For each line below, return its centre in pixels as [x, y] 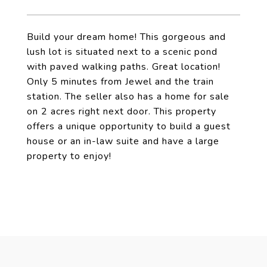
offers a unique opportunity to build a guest [129, 126]
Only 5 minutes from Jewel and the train [120, 82]
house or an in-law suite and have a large [123, 141]
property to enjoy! [69, 156]
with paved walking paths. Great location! [124, 67]
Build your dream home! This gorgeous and [126, 37]
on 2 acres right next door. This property [122, 111]
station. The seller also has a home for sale [128, 97]
